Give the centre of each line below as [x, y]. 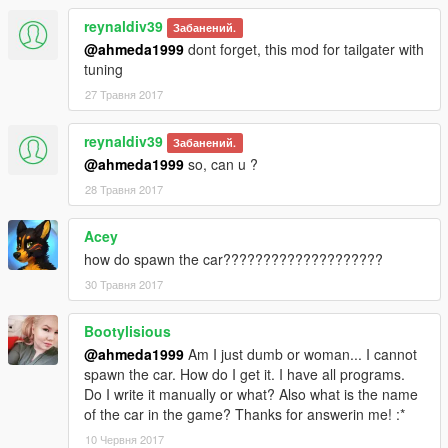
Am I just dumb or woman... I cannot [300, 354]
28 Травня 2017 [124, 189]
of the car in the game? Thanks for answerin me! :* [244, 414]
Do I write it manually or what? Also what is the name [251, 394]
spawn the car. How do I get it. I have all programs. [244, 374]
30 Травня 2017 [124, 284]
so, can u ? [221, 164]
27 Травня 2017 [124, 94]
